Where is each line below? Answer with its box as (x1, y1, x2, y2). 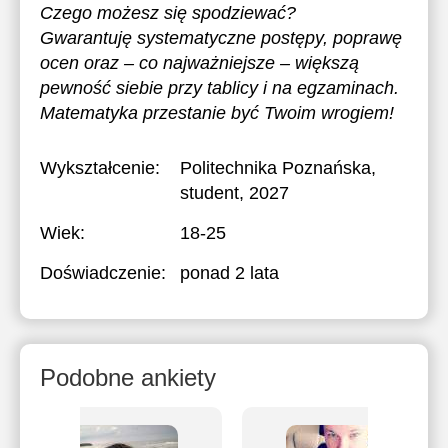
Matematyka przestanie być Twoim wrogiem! (40, 103, 394, 123)
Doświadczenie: (40, 263, 166, 283)
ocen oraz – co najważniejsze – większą (40, 53, 359, 73)
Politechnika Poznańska (180, 158, 371, 178)
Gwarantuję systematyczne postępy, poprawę (40, 28, 402, 48)
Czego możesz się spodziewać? (40, 3, 296, 23)
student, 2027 (180, 183, 289, 203)
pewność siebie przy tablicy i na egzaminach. (40, 78, 399, 98)
